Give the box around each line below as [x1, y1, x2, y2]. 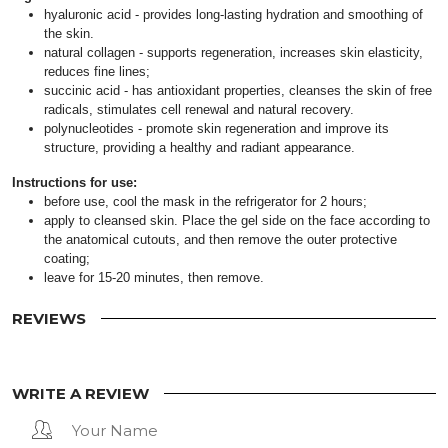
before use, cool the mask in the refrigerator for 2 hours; [44, 193, 367, 209]
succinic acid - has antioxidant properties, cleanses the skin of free [44, 82, 432, 98]
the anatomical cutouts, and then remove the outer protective [44, 231, 397, 247]
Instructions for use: [12, 174, 137, 190]
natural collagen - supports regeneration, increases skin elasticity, [44, 44, 423, 60]
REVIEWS [12, 308, 86, 328]
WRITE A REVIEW [12, 383, 149, 403]
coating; [44, 250, 90, 266]
